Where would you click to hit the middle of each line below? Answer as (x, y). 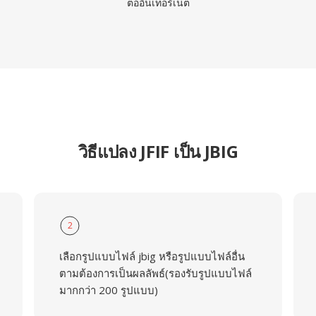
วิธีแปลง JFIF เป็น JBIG (158, 151)
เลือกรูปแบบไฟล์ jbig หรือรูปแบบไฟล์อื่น (152, 256)
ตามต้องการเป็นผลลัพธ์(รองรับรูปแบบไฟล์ (155, 273)
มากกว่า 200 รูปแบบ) (108, 290)
